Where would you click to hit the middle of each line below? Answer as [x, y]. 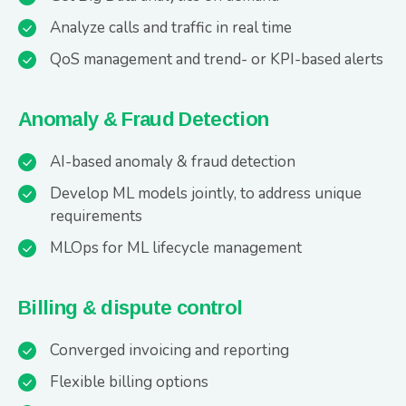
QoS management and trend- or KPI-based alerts [217, 59]
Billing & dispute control [130, 308]
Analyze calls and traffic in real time [171, 28]
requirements [96, 216]
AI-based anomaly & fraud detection [173, 162]
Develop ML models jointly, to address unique [206, 193]
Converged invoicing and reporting [169, 350]
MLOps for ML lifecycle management [176, 248]
